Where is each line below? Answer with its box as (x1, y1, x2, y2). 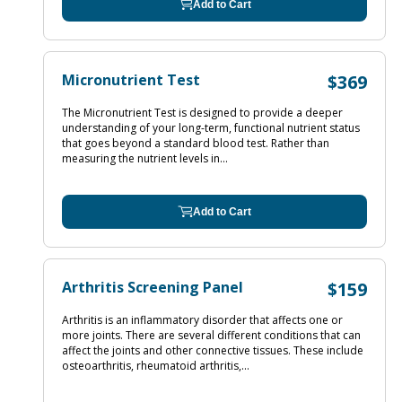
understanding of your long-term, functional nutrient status (62, 120, 360, 135)
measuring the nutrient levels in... (62, 151, 228, 166)
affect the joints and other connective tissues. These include (62, 343, 363, 358)
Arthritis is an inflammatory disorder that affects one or (62, 312, 343, 328)
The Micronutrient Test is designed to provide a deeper (62, 105, 343, 120)
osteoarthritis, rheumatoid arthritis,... (62, 358, 249, 373)
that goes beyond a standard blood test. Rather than (62, 135, 329, 151)
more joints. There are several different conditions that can (62, 328, 361, 343)
